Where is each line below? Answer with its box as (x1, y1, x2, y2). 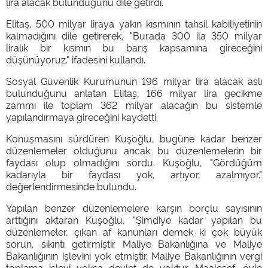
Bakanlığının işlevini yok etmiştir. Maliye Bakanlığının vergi (6, 248, 262, 262)
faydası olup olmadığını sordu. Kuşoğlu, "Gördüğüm (6, 155, 262, 169)
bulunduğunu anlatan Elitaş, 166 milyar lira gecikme (6, 86, 262, 99)
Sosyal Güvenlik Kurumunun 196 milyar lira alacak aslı (6, 74, 262, 87)
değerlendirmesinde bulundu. (6, 179, 136, 193)
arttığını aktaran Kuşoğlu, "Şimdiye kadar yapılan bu (6, 212, 262, 226)
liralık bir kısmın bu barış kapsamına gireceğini (6, 40, 262, 54)
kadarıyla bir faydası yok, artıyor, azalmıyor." (6, 167, 262, 181)
